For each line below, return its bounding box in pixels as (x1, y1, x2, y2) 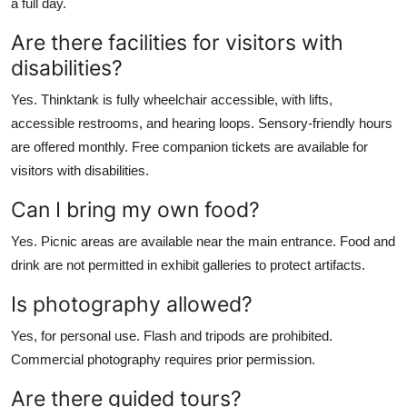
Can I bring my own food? (11, 195, 260, 223)
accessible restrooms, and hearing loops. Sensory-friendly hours (11, 114, 392, 131)
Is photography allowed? (11, 290, 253, 317)
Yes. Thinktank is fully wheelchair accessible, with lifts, (11, 91, 333, 107)
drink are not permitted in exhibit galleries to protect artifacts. (11, 256, 365, 273)
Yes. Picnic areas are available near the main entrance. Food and (11, 233, 395, 249)
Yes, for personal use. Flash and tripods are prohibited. (11, 327, 333, 343)
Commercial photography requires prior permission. (11, 351, 315, 367)
